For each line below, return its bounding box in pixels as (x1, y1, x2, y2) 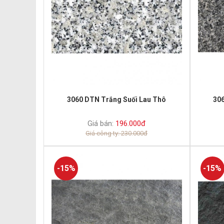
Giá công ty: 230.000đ (85, 129, 148, 137)
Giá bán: (87, 118, 114, 128)
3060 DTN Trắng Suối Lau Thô (67, 95, 166, 103)
